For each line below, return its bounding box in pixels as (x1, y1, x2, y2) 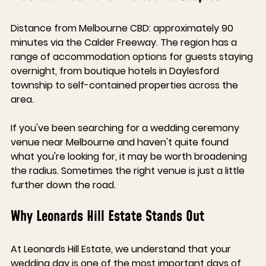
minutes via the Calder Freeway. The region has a (11, 36, 239, 50)
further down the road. (11, 178, 116, 192)
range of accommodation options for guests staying (11, 50, 255, 64)
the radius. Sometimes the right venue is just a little (11, 164, 247, 178)
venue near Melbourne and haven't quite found (11, 135, 231, 150)
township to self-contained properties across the (11, 78, 240, 93)
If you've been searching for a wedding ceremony (11, 121, 242, 135)
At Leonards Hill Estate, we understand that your (11, 242, 233, 256)
